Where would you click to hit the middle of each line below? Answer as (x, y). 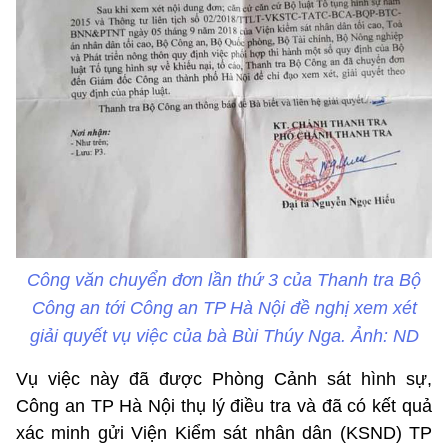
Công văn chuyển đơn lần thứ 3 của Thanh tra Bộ (224, 280)
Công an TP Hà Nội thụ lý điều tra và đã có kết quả (224, 406)
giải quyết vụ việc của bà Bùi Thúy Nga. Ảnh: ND (224, 336)
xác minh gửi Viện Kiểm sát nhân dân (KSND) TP (224, 433)
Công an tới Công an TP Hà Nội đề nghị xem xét (224, 308)
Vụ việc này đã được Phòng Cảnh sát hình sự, (224, 379)
